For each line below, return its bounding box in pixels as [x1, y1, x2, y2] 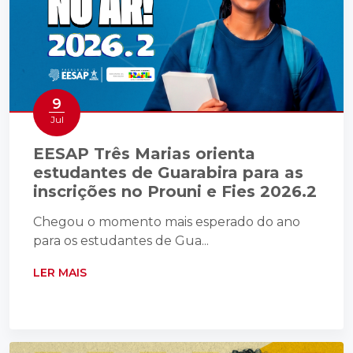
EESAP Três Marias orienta [33, 144, 255, 164]
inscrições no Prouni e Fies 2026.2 [33, 182, 317, 202]
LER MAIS [33, 266, 90, 281]
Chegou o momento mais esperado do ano [33, 214, 300, 230]
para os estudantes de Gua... [33, 233, 209, 249]
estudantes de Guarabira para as [33, 163, 303, 183]
